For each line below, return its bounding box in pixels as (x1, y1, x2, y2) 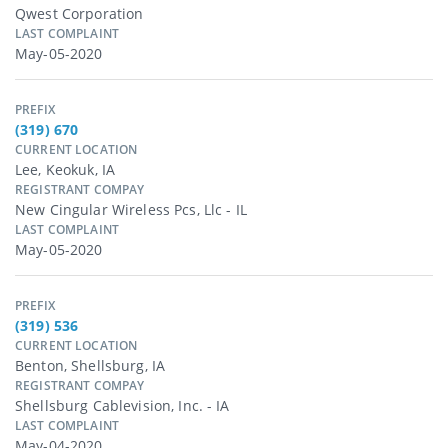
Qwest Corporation (15, 4, 144, 24)
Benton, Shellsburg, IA (15, 356, 166, 376)
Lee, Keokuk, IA (15, 160, 116, 180)
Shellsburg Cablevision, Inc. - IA (15, 396, 230, 416)
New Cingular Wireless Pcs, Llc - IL (15, 200, 247, 220)
